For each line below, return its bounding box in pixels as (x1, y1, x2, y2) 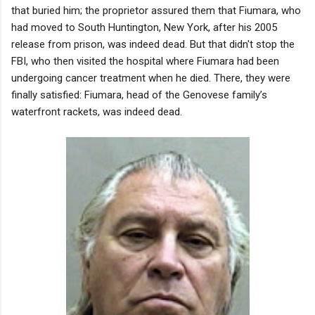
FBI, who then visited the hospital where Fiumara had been (11, 54, 279, 67)
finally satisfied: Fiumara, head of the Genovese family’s (11, 88, 267, 101)
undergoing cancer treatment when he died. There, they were (11, 71, 290, 84)
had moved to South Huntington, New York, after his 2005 (11, 20, 277, 34)
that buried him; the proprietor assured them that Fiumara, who (11, 4, 301, 17)
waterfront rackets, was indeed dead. (11, 105, 182, 118)
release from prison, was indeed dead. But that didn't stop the (11, 37, 295, 51)
